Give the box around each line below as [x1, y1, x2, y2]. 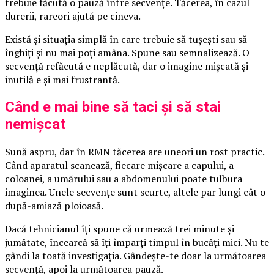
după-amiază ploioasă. [5, 198, 103, 212]
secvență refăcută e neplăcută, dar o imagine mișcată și [5, 59, 248, 73]
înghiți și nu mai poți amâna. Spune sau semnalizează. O [5, 45, 250, 59]
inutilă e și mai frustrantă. [5, 72, 120, 86]
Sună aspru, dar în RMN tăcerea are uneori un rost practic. [5, 144, 264, 158]
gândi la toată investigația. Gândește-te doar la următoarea [5, 248, 266, 262]
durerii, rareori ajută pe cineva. [5, 9, 141, 23]
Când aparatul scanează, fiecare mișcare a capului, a [5, 158, 234, 172]
